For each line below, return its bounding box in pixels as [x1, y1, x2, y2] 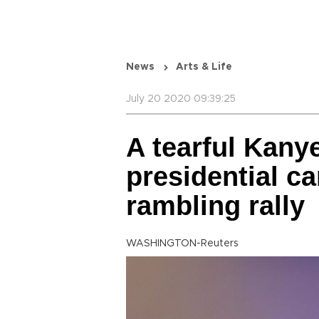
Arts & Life [176, 62, 232, 72]
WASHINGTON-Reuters [126, 239, 239, 249]
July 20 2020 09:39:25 [126, 94, 236, 104]
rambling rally [126, 191, 305, 221]
